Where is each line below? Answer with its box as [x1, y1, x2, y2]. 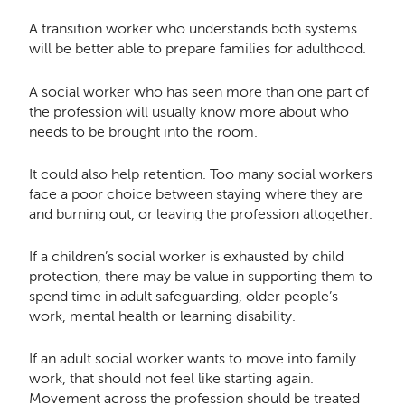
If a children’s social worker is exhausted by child [28, 248, 344, 266]
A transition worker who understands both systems [28, 20, 357, 38]
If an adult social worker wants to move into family [28, 350, 356, 368]
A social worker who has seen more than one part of [28, 82, 369, 100]
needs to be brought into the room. [28, 122, 258, 140]
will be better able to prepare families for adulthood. [28, 40, 370, 58]
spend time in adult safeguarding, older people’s [28, 287, 338, 306]
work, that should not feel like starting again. [28, 370, 314, 388]
